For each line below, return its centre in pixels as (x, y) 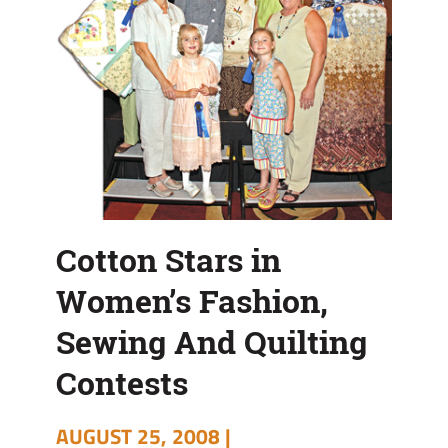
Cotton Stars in (168, 259)
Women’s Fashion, (192, 300)
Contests (122, 382)
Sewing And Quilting (211, 341)
